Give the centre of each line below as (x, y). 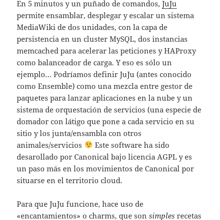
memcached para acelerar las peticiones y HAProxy (107, 50)
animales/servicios (51, 145)
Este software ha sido (131, 145)
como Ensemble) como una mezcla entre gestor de (105, 86)
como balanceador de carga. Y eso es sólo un (95, 62)
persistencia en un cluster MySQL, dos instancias (102, 39)
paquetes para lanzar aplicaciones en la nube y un (105, 97)
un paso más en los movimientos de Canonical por (106, 168)
